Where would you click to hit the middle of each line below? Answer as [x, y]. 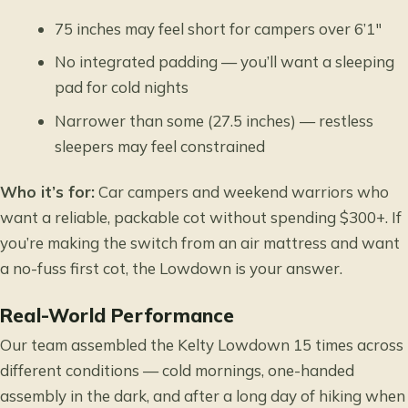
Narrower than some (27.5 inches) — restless [214, 120]
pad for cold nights [122, 87]
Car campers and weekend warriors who [242, 191]
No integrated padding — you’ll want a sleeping [225, 62]
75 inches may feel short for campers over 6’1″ [219, 28]
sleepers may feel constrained [160, 146]
